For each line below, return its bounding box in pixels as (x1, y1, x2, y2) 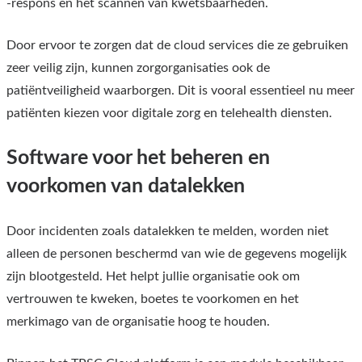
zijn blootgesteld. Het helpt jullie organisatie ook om (6, 269, 300, 283)
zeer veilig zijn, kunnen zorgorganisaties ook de (6, 61, 270, 74)
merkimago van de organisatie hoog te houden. (6, 314, 270, 328)
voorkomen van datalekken (6, 175, 245, 196)
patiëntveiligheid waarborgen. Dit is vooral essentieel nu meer (6, 83, 355, 97)
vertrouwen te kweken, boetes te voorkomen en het (6, 292, 299, 305)
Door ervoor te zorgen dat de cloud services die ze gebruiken (6, 38, 348, 52)
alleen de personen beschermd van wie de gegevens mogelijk (6, 246, 347, 260)
